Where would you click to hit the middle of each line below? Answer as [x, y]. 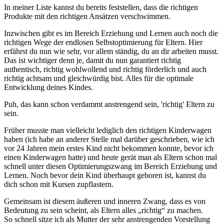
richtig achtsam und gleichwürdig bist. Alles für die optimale [99, 78]
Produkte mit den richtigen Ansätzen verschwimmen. [87, 16]
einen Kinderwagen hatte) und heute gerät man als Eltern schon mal [110, 157]
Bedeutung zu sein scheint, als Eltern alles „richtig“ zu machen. [103, 210]
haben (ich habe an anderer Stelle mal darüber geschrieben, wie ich [109, 139]
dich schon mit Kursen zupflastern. [59, 184]
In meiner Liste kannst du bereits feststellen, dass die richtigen [101, 7]
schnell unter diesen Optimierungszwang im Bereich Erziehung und [110, 166]
